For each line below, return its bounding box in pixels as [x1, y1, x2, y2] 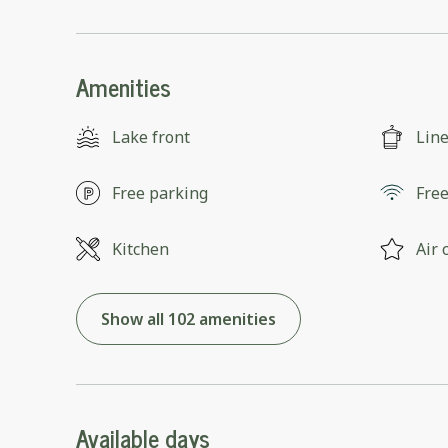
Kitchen [112, 238, 169, 261]
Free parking [112, 182, 208, 205]
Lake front [112, 126, 190, 149]
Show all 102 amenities [101, 308, 276, 331]
